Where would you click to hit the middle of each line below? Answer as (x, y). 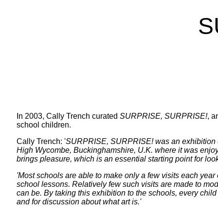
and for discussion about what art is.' (79, 202)
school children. (44, 125)
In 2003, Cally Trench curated (68, 116)
